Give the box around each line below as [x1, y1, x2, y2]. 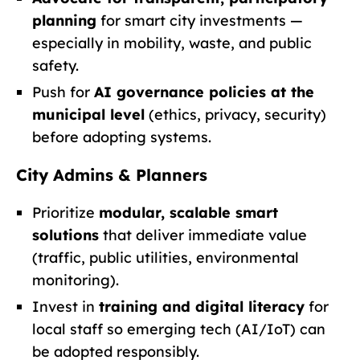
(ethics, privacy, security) [145, 104, 326, 124]
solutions [32, 225, 99, 244]
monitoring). [32, 270, 119, 289]
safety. [32, 55, 79, 75]
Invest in [32, 297, 99, 316]
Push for [32, 82, 94, 101]
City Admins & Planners [16, 164, 207, 185]
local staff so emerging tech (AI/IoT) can [32, 319, 325, 338]
